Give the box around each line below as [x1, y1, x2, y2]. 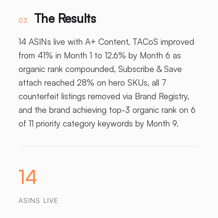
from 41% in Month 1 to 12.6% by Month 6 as [18, 50, 181, 61]
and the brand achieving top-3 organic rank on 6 [18, 105, 196, 115]
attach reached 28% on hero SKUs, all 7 [18, 77, 166, 88]
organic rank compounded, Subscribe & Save [18, 64, 182, 74]
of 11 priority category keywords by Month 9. [18, 118, 179, 129]
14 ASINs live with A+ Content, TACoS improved [18, 36, 194, 47]
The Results [34, 11, 96, 26]
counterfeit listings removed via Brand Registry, [18, 91, 189, 102]
